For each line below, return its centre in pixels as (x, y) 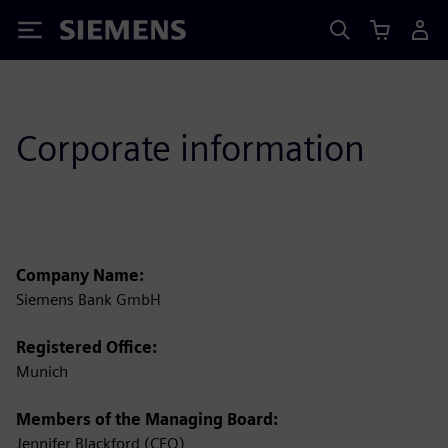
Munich (42, 371)
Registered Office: (86, 347)
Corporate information (190, 148)
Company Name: (80, 275)
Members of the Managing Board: (147, 419)
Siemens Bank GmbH (88, 299)
